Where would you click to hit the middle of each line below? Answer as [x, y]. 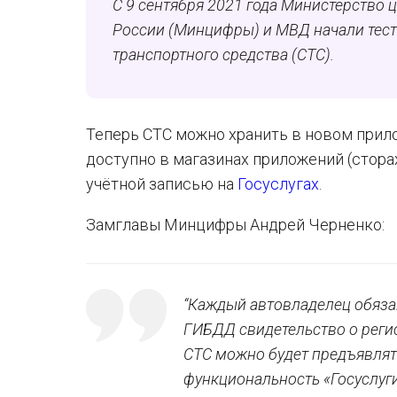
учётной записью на [162, 184]
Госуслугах [278, 184]
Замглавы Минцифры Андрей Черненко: [235, 225]
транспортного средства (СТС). [223, 54]
